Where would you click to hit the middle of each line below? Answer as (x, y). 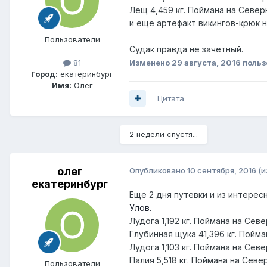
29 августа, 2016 (206, 62)
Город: (44, 74)
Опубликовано (158, 170)
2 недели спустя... (164, 134)
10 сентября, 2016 (222, 170)
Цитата (171, 98)
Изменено (150, 62)
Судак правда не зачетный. (186, 49)
